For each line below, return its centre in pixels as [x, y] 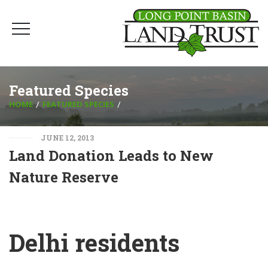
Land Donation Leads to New [111, 156]
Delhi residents [94, 243]
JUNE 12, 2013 [67, 138]
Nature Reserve [64, 177]
